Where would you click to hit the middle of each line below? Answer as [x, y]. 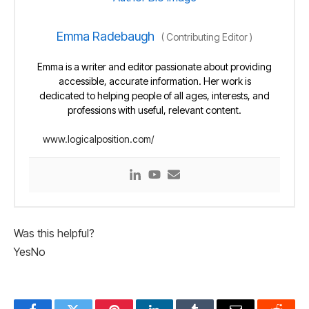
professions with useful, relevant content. [154, 110]
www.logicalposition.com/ [98, 139]
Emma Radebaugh [106, 36]
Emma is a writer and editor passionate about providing [154, 66]
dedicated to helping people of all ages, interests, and [154, 95]
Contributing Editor [207, 37]
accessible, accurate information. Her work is [154, 81]
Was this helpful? [54, 234]
